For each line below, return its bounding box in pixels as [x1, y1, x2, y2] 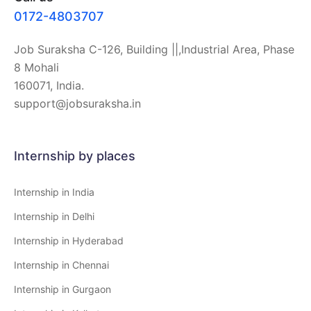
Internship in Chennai [14, 259, 109, 271]
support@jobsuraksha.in [14, 96, 141, 111]
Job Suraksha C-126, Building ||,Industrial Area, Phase [14, 42, 294, 57]
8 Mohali [14, 60, 59, 75]
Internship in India [14, 186, 94, 199]
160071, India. [14, 78, 84, 93]
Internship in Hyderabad [14, 235, 124, 247]
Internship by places [14, 149, 135, 164]
